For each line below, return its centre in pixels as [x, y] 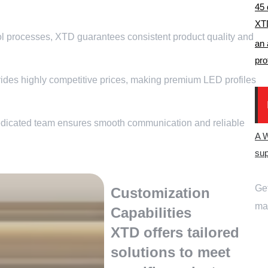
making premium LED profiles [193, 80]
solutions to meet [171, 252]
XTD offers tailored [175, 232]
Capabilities [151, 213]
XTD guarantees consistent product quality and [154, 37]
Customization [161, 193]
